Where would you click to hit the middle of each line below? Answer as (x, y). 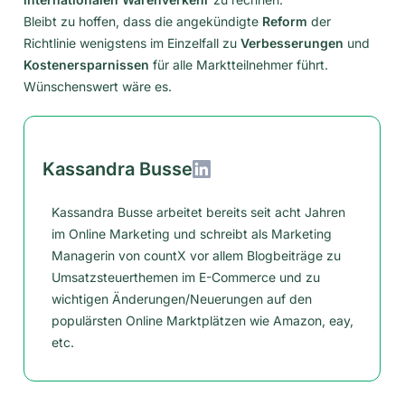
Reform (285, 21)
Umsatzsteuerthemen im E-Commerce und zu (186, 277)
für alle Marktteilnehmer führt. (239, 64)
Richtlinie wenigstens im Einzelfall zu (132, 42)
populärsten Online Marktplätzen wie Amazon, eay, (202, 320)
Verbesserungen (292, 42)
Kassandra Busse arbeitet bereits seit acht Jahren (198, 212)
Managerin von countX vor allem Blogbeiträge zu (196, 255)
